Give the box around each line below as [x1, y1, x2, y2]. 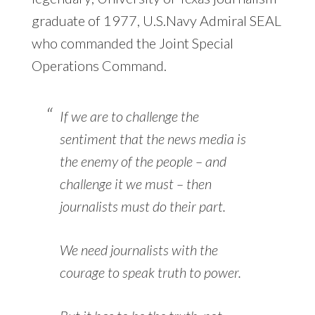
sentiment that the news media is [59, 130, 246, 148]
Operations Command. [31, 57, 167, 75]
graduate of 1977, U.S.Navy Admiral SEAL [31, 12, 281, 30]
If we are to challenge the [59, 108, 199, 125]
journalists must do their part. [59, 198, 226, 215]
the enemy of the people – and [59, 153, 226, 170]
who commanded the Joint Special [31, 34, 233, 52]
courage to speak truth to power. [59, 264, 241, 281]
